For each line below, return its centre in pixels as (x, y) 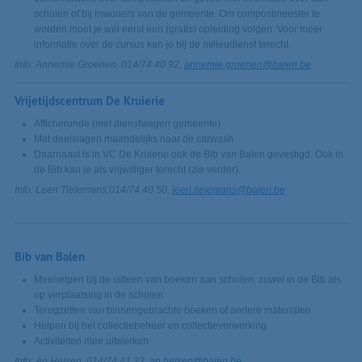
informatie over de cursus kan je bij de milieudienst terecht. (162, 45)
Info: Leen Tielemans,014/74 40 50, (93, 190)
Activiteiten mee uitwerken (91, 341)
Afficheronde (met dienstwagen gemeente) (127, 124)
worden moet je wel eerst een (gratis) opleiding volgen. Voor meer (178, 29)
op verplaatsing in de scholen (98, 295)
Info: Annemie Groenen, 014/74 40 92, (99, 65)
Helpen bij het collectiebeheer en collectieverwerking (150, 326)
